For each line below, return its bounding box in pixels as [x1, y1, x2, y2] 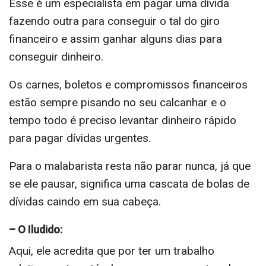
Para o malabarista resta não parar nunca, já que [9, 159, 251, 173]
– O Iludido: [9, 223, 62, 236]
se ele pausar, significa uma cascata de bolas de [9, 176, 249, 191]
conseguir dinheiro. [9, 49, 103, 64]
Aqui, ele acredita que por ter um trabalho [9, 243, 214, 258]
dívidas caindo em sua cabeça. [9, 194, 161, 208]
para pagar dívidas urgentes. [9, 131, 151, 145]
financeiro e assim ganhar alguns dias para [9, 31, 222, 46]
